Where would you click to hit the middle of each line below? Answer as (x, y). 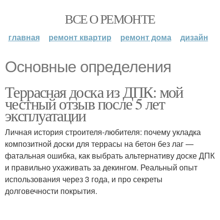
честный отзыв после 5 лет (85, 103)
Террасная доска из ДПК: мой (94, 92)
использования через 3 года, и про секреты (84, 179)
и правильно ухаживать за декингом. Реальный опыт (101, 167)
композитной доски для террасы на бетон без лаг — (99, 144)
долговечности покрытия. (51, 191)
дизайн (194, 37)
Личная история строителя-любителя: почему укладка (103, 132)
